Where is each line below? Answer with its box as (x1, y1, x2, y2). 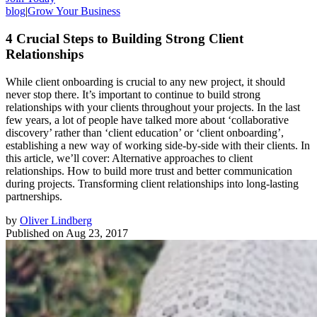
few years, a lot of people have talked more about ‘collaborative (6, 113, 289, 126)
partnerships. (6, 190, 62, 202)
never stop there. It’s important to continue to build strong (6, 88, 260, 100)
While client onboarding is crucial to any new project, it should (6, 75, 285, 88)
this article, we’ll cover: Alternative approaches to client (6, 151, 253, 164)
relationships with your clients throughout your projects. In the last (6, 100, 300, 113)
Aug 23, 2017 (66, 226, 128, 239)
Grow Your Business (28, 5, 120, 18)
